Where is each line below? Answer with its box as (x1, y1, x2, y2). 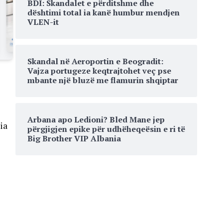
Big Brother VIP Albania (27, 133, 121, 144)
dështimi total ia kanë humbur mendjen (27, 7, 180, 18)
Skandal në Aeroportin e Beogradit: (27, 56, 163, 67)
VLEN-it (27, 16, 59, 27)
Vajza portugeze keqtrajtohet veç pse (27, 65, 171, 76)
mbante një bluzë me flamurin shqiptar (27, 75, 178, 86)
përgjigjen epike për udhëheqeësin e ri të (27, 123, 185, 134)
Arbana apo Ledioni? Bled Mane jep (27, 114, 165, 125)
